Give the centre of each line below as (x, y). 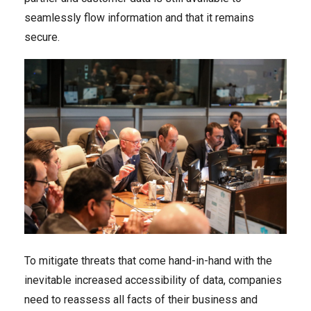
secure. (42, 37)
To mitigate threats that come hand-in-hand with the (148, 261)
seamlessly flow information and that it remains (139, 17)
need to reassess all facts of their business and (141, 300)
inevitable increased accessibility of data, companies (153, 280)
